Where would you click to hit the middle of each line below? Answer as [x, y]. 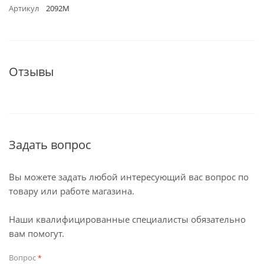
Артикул [24, 8]
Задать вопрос [50, 145]
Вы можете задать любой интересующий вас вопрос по [129, 177]
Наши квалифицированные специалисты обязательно [127, 219]
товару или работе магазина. [72, 191]
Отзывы [31, 72]
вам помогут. [37, 233]
